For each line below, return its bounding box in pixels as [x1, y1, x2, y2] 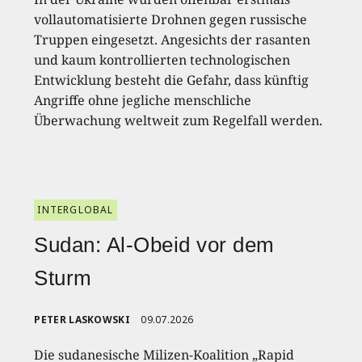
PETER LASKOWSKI [34, 312, 130, 326]
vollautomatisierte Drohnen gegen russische [34, 10, 308, 28]
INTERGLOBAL [37, 202, 114, 217]
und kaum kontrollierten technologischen [34, 50, 291, 69]
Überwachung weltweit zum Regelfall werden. [34, 111, 323, 129]
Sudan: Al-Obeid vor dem [34, 232, 275, 257]
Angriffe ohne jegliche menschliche [34, 90, 252, 109]
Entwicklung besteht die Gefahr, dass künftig [34, 70, 309, 89]
